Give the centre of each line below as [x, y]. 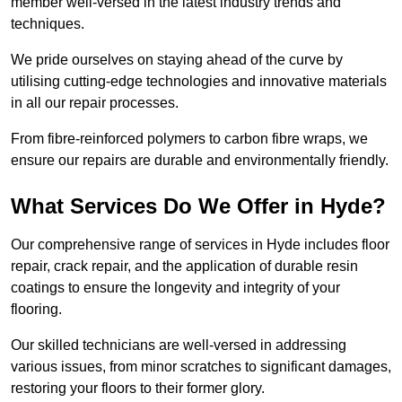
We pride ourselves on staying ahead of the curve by [177, 60]
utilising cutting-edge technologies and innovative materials [199, 82]
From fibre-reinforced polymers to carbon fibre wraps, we [189, 139]
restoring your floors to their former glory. [140, 389]
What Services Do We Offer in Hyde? [198, 206]
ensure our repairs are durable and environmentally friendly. [200, 161]
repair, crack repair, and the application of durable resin [184, 267]
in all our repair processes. [96, 103]
